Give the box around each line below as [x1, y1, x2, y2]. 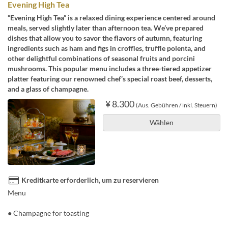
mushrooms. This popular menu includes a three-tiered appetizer [8, 64, 212, 73]
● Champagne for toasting [8, 209, 89, 218]
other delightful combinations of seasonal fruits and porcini [8, 54, 195, 63]
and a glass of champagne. [8, 84, 89, 94]
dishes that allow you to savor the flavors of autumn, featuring [8, 34, 202, 43]
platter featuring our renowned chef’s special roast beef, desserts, [8, 74, 212, 83]
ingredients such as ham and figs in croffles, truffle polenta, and [8, 44, 206, 53]
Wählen [149, 118, 174, 127]
